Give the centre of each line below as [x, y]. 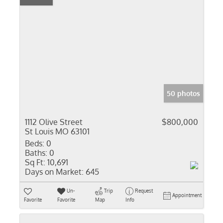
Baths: [36, 153]
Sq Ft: [35, 162]
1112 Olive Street [54, 122]
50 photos [183, 93]
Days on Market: [54, 172]
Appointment [187, 195]
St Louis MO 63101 [57, 131]
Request [144, 191]
